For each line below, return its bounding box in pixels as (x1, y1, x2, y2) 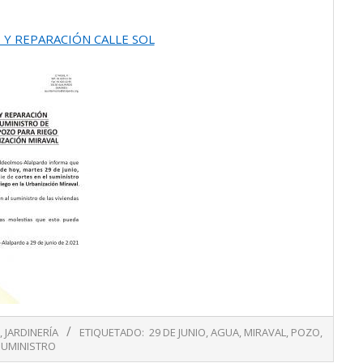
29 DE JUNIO (148, 325, 206, 340)
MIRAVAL (243, 325, 286, 340)
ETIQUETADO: (79, 325, 144, 340)
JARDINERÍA (4, 325, 58, 340)
